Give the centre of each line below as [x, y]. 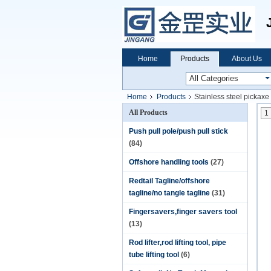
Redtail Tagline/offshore [169, 181]
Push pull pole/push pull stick [178, 131]
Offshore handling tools [169, 162]
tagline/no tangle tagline [169, 193]
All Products [148, 113]
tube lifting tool [154, 255]
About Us [247, 59]
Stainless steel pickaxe [232, 97]
